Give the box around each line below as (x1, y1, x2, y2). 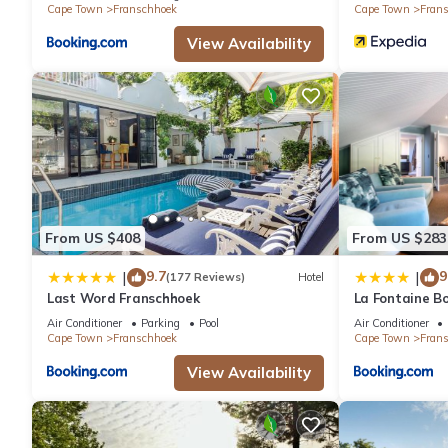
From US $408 (45, 229, 140, 248)
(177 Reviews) (166, 270, 245, 285)
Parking (141, 315, 180, 330)
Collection (353, 307, 418, 324)
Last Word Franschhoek (47, 289, 200, 306)
